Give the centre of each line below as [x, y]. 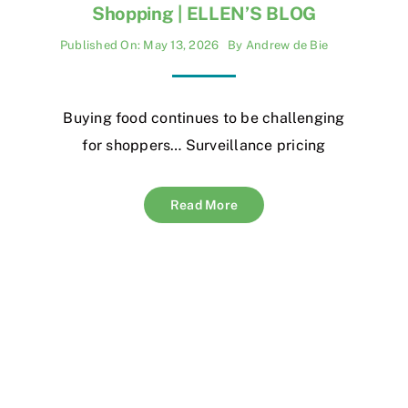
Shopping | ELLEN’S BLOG [204, 14]
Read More [204, 205]
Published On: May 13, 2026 [140, 46]
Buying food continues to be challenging [204, 118]
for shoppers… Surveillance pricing [204, 146]
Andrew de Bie [287, 46]
